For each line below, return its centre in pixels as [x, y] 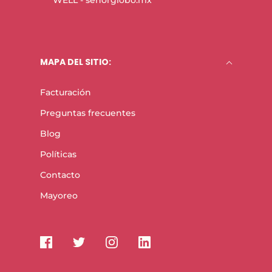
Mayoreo [59, 195]
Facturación [66, 92]
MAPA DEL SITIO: [76, 62]
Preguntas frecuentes [88, 113]
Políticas [58, 154]
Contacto [60, 175]
